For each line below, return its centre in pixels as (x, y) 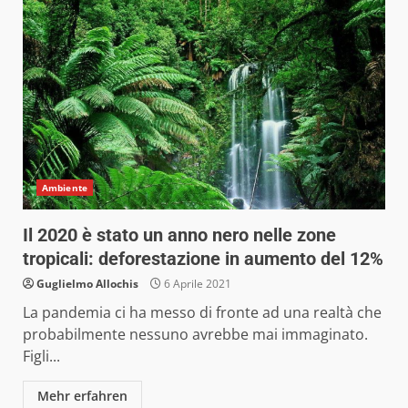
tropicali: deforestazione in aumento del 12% (203, 258)
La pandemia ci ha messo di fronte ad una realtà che (202, 312)
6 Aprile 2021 (196, 283)
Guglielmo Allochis (87, 283)
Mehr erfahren (82, 395)
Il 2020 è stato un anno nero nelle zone (179, 235)
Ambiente (65, 187)
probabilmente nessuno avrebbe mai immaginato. (195, 334)
